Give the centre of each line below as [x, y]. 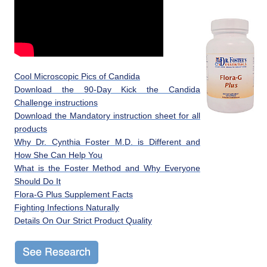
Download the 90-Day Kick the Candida [107, 89]
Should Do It [38, 181]
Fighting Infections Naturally [67, 207]
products [31, 129]
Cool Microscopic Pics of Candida [77, 76]
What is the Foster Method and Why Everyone [107, 168]
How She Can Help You [58, 155]
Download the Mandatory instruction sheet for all [107, 116]
